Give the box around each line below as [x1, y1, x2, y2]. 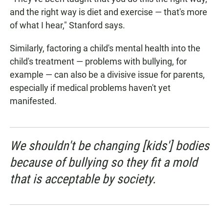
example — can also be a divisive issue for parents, [10, 69, 205, 80]
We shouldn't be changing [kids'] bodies [10, 138, 209, 153]
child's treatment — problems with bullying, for [10, 56, 187, 67]
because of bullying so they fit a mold [10, 155, 197, 170]
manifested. [10, 96, 57, 107]
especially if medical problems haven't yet [10, 83, 171, 93]
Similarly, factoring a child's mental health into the [10, 43, 200, 54]
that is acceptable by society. [10, 172, 156, 187]
